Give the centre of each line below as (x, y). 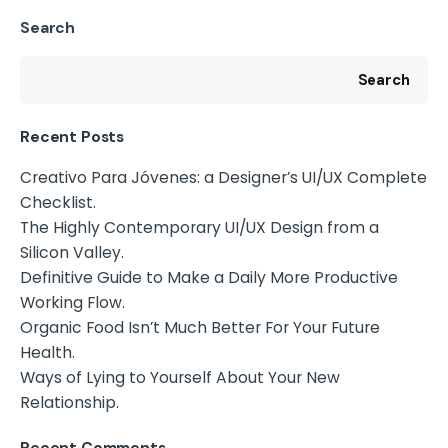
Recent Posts (72, 136)
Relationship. (69, 402)
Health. (47, 352)
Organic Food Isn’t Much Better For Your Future (200, 327)
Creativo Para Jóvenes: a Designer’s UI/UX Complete (223, 177)
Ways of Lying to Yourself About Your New (180, 377)
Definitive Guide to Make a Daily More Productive (209, 277)
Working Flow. (72, 302)
